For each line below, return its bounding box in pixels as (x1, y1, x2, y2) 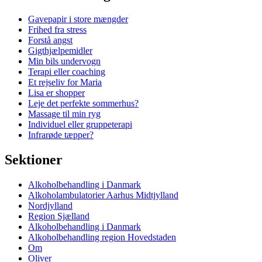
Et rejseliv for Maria (28, 77, 102, 88)
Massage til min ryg (28, 109, 101, 119)
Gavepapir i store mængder (28, 14, 128, 25)
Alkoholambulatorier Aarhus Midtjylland (28, 190, 178, 201)
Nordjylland (28, 201, 73, 211)
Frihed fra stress (28, 25, 87, 35)
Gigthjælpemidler (28, 46, 92, 56)
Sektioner (5, 152, 63, 168)
